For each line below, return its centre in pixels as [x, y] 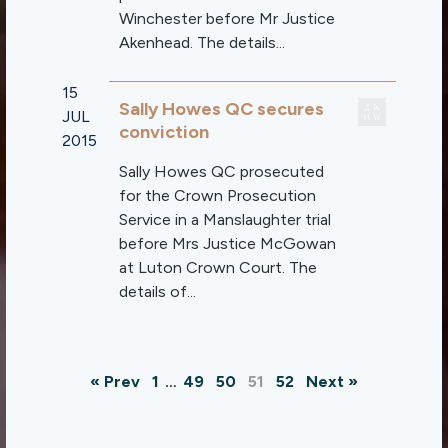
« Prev [115, 381]
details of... [158, 291]
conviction [164, 132]
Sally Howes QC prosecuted [222, 171]
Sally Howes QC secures [222, 109]
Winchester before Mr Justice [227, 18]
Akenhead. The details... [202, 42]
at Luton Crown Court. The [218, 267]
